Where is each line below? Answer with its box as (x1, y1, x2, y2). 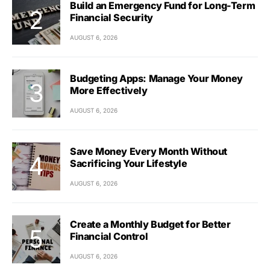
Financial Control (70, 230, 148, 242)
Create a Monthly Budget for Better (70, 218, 231, 230)
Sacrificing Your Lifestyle (70, 157, 187, 169)
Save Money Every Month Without (70, 145, 227, 157)
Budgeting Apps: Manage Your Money (70, 72, 243, 84)
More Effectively (70, 84, 148, 96)
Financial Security (70, 11, 153, 24)
